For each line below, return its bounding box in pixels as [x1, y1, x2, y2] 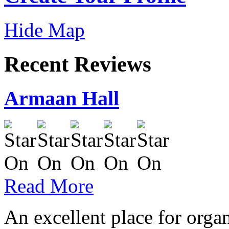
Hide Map [4, 18, 85, 41]
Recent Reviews [4, 52, 151, 76]
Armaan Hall [4, 87, 119, 110]
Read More [4, 175, 94, 197]
